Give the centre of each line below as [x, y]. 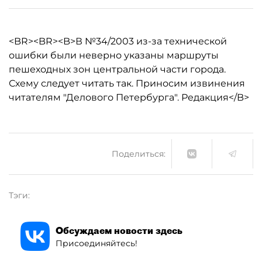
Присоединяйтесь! [96, 243]
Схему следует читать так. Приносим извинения [127, 83]
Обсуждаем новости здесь [119, 230]
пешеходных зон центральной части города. [117, 69]
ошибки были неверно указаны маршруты [114, 55]
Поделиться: [139, 154]
